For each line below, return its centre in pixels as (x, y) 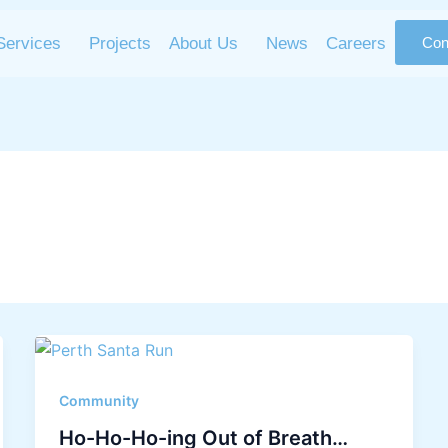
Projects (120, 43)
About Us (203, 43)
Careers (356, 43)
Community (98, 400)
